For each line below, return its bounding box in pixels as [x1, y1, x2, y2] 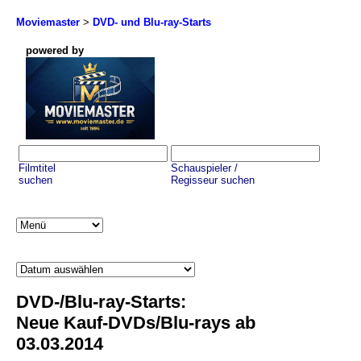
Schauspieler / [171, 162, 238, 175]
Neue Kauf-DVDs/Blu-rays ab [16, 313, 255, 334]
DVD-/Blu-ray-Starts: [16, 292, 186, 313]
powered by [26, 44, 84, 56]
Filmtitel [19, 162, 56, 175]
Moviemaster [16, 16, 80, 28]
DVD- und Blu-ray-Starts [93, 16, 211, 28]
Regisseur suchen [171, 174, 255, 187]
